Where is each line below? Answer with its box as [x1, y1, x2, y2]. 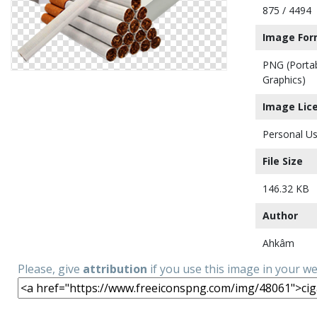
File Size [263, 154, 303, 168]
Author [263, 209, 298, 222]
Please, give [18, 261, 83, 277]
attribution [83, 261, 147, 277]
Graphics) [263, 73, 306, 86]
